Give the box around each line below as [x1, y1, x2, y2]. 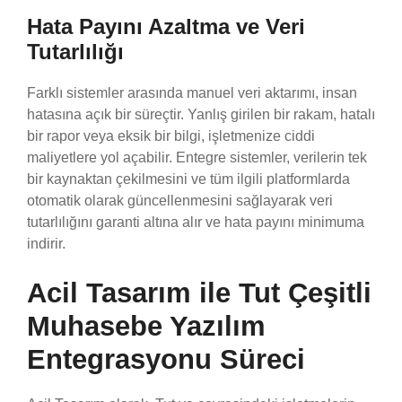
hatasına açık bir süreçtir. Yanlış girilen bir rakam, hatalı [27, 106, 375, 122]
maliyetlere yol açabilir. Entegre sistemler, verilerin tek [27, 149, 367, 165]
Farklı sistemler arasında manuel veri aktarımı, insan [27, 84, 357, 100]
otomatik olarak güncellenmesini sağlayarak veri [27, 192, 333, 208]
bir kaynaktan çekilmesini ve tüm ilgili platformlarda [27, 170, 350, 187]
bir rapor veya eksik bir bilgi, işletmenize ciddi [27, 127, 315, 144]
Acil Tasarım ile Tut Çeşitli [27, 276, 371, 309]
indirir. [27, 235, 66, 251]
